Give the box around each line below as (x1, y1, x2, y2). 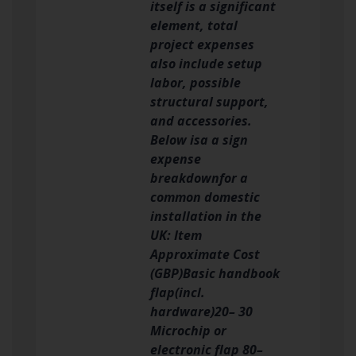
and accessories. (150, 111, 252, 130)
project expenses (150, 35, 254, 53)
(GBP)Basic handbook (150, 264, 280, 282)
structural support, (150, 92, 269, 110)
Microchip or (150, 321, 226, 339)
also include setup (150, 54, 262, 72)
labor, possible (150, 73, 241, 91)
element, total (150, 16, 238, 34)
